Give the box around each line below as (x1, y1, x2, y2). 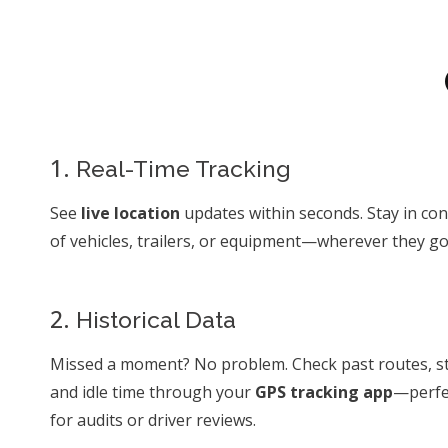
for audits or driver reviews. (50, 409, 256, 431)
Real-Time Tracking (70, 155, 291, 182)
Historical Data (70, 306, 236, 333)
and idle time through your (50, 381, 255, 403)
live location (81, 202, 184, 224)
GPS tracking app (255, 381, 393, 403)
